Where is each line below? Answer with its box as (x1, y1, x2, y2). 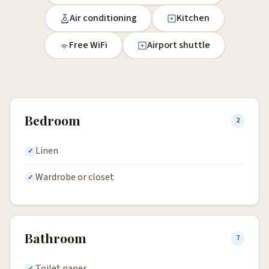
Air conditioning (69, 11, 137, 25)
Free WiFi (68, 38, 107, 52)
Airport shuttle (147, 38, 210, 52)
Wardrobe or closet (35, 171, 114, 184)
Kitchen (176, 11, 210, 25)
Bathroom (25, 229, 86, 247)
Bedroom (25, 112, 80, 129)
